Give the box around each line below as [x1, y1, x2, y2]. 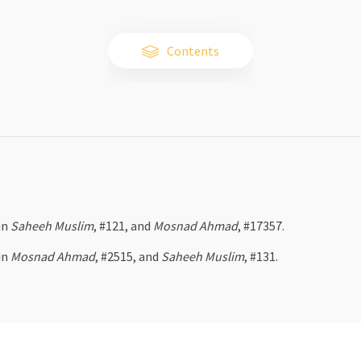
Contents [167, 43, 219, 59]
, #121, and [93, 218, 153, 234]
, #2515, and [94, 248, 161, 264]
